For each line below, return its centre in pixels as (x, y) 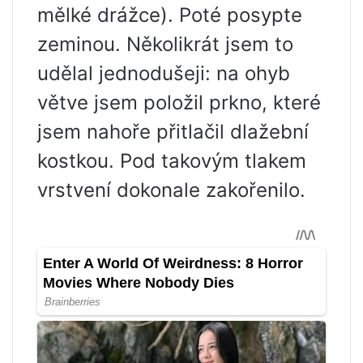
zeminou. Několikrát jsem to (165, 44)
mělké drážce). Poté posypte (170, 15)
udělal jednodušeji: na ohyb (164, 73)
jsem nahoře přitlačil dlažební (173, 132)
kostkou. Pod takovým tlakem (172, 161)
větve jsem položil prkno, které (179, 102)
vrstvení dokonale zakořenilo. (171, 190)
